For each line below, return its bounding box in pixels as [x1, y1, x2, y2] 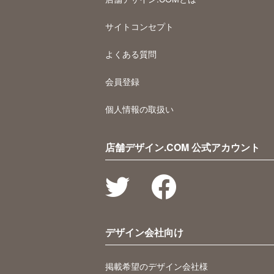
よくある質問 [105, 48, 157, 60]
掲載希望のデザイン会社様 [105, 260, 208, 272]
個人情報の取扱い [105, 103, 174, 115]
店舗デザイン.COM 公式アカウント [105, 140, 260, 154]
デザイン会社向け [105, 225, 183, 239]
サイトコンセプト [105, 20, 174, 32]
